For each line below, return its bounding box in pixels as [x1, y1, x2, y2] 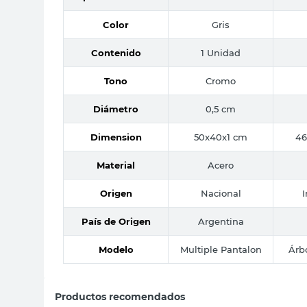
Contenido [90, 47, 141, 58]
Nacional [200, 187, 241, 199]
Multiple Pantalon [180, 243, 262, 255]
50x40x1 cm [194, 131, 247, 143]
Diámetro [93, 103, 138, 114]
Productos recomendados [55, 290, 185, 303]
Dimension [90, 131, 142, 143]
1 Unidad [201, 47, 241, 58]
